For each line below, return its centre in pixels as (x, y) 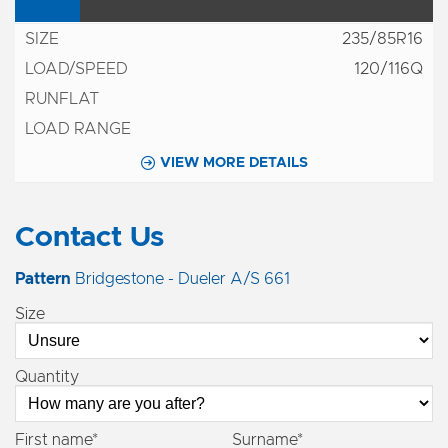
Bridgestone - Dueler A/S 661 (180, 279)
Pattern (43, 279)
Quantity (47, 377)
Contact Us (89, 237)
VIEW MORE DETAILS (233, 163)
